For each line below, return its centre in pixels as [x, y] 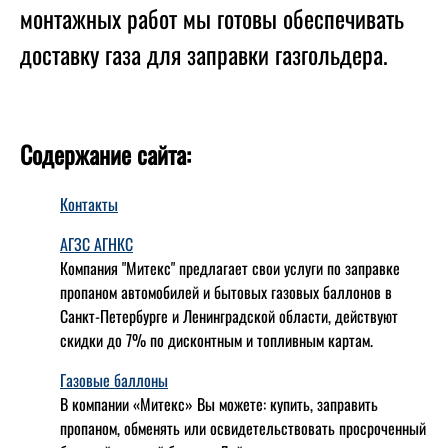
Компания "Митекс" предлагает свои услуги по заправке [230, 267]
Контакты [89, 203]
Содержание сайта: [105, 153]
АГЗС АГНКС [96, 243]
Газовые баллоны [114, 379]
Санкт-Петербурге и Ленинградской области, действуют [229, 315]
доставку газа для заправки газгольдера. [204, 54]
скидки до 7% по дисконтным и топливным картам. [216, 339]
